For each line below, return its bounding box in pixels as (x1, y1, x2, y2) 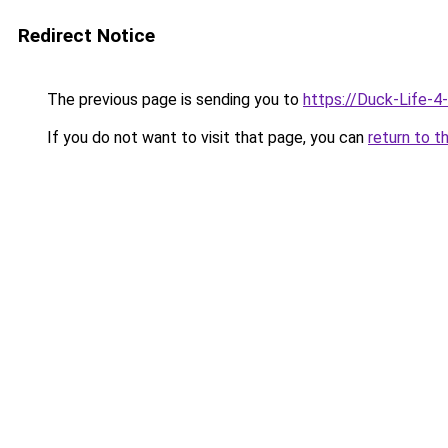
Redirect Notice (18, 24, 155, 47)
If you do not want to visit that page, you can (43, 128, 368, 147)
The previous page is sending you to (43, 90, 303, 109)
